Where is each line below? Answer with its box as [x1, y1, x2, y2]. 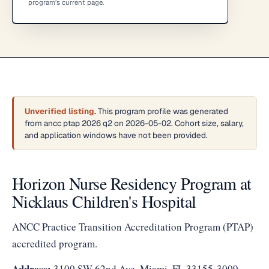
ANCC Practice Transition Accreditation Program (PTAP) [12, 220, 253, 234]
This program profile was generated [96, 106, 228, 116]
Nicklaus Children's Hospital [12, 190, 196, 213]
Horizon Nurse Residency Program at [12, 172, 252, 195]
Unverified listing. [25, 106, 96, 116]
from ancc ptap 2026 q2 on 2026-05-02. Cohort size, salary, [25, 118, 244, 128]
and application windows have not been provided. [25, 130, 208, 141]
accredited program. [12, 237, 97, 250]
